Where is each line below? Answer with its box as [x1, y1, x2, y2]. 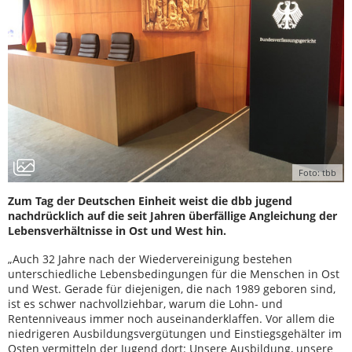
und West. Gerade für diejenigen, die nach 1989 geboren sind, [8, 281, 335, 296]
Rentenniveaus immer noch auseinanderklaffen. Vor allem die [8, 311, 335, 326]
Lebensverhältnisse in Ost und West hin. [8, 223, 226, 238]
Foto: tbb [299, 167, 336, 178]
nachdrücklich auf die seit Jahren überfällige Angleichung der [8, 208, 337, 223]
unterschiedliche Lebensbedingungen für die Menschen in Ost [8, 266, 339, 281]
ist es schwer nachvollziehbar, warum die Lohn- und [8, 296, 283, 311]
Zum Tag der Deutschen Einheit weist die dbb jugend [8, 193, 292, 208]
